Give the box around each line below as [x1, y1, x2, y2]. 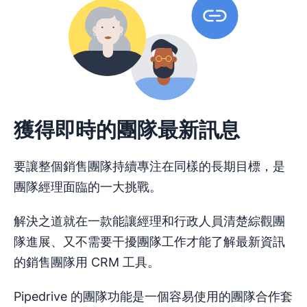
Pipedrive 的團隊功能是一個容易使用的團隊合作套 [14, 289, 293, 304]
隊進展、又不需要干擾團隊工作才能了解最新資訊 [14, 234, 285, 249]
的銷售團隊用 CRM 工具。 [14, 255, 160, 270]
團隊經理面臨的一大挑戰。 [14, 180, 162, 195]
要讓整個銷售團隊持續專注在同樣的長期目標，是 [14, 159, 285, 174]
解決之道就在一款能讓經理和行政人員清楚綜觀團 [14, 214, 285, 229]
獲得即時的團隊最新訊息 [14, 117, 240, 143]
